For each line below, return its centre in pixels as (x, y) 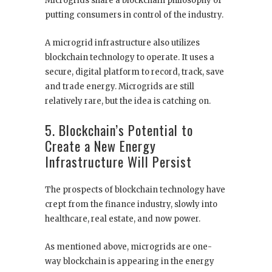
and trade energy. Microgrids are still (120, 86)
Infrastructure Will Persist (118, 161)
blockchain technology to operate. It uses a (130, 57)
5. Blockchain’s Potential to (119, 130)
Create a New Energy (100, 145)
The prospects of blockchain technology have (135, 189)
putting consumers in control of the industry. (134, 15)
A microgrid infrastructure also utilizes (122, 42)
